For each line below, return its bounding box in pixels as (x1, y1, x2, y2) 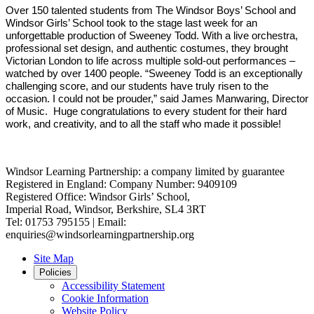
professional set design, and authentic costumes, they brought (6, 43, 288, 55)
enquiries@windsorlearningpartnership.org (6, 228, 194, 241)
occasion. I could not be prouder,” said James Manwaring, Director (6, 93, 308, 105)
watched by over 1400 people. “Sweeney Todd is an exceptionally (6, 68, 303, 80)
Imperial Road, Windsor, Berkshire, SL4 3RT (6, 203, 206, 216)
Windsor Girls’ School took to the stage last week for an (6, 18, 257, 29)
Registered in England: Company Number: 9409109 (6, 178, 237, 191)
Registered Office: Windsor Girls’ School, (6, 191, 190, 203)
